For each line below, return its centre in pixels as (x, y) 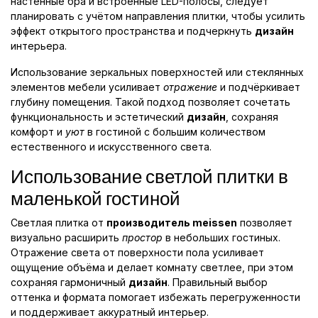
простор (142, 238)
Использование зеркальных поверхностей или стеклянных (157, 72)
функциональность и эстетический (99, 117)
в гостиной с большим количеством (175, 132)
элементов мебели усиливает (87, 87)
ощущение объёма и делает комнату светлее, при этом (152, 268)
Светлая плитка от (59, 223)
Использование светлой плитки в (149, 177)
